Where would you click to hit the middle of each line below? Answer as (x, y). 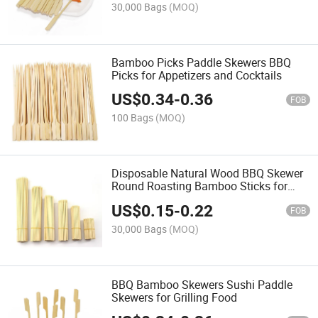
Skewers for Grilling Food (175, 297)
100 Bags (133, 118)
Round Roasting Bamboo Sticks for (200, 186)
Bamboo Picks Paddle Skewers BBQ (202, 62)
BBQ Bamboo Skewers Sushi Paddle (202, 284)
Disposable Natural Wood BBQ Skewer (208, 174)
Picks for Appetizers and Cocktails (197, 75)
